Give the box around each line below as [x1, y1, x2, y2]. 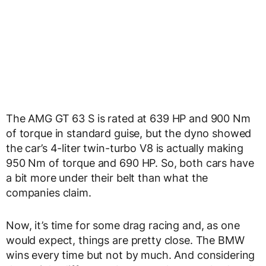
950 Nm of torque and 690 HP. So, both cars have [6, 157, 254, 170]
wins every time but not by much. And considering [6, 249, 255, 262]
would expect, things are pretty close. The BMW [6, 234, 245, 247]
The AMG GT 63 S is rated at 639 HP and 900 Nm [6, 112, 251, 125]
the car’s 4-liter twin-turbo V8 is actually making [6, 142, 243, 155]
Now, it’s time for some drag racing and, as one [6, 219, 240, 232]
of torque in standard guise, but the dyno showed [6, 127, 252, 140]
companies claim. [6, 186, 91, 199]
